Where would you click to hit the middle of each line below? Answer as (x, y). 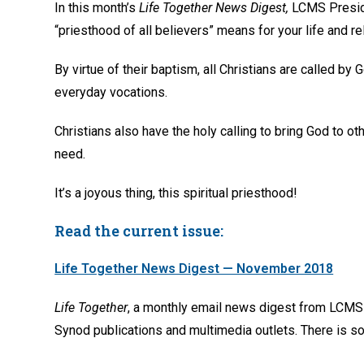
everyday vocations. (111, 92)
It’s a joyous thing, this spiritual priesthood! (176, 193)
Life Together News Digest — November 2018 (194, 268)
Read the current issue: (139, 230)
